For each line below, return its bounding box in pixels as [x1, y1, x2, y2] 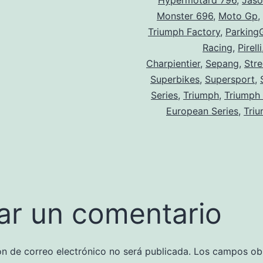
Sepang [205, 58, 239, 69]
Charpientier [146, 58, 200, 69]
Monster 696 [157, 10, 213, 22]
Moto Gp [218, 10, 258, 22]
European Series [166, 105, 238, 117]
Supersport [205, 73, 255, 85]
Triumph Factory [148, 26, 220, 38]
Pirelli [238, 42, 262, 53]
